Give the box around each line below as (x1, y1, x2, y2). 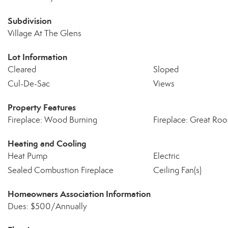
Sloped (153, 64, 179, 75)
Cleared (8, 64, 36, 75)
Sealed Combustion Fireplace (8, 165, 113, 176)
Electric (153, 151, 180, 161)
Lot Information (8, 51, 67, 63)
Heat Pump (8, 151, 47, 161)
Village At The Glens (8, 28, 81, 39)
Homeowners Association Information (8, 188, 151, 199)
